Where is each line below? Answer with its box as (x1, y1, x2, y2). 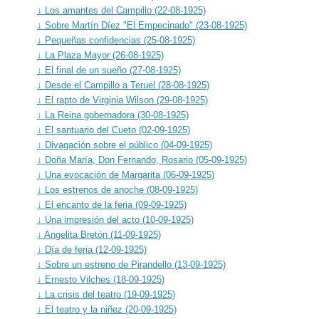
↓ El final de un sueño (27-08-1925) (37, 64, 181, 75)
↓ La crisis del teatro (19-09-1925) (37, 288, 175, 300)
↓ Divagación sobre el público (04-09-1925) (37, 139, 212, 150)
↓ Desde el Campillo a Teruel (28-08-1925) (37, 79, 209, 90)
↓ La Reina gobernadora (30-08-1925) (37, 109, 189, 120)
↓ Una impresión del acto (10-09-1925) (37, 214, 194, 225)
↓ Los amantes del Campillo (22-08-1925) (37, 4, 206, 16)
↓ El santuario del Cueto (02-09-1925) (37, 124, 190, 135)
